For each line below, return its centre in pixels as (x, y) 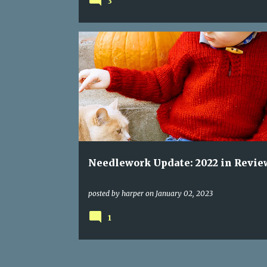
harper (132, 193)
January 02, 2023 (184, 193)
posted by (105, 193)
